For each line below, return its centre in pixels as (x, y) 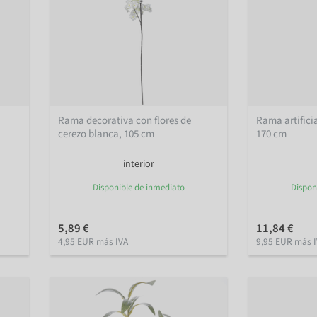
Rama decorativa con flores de (125, 120)
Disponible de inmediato (139, 187)
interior (139, 164)
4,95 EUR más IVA (93, 241)
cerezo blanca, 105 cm (106, 134)
